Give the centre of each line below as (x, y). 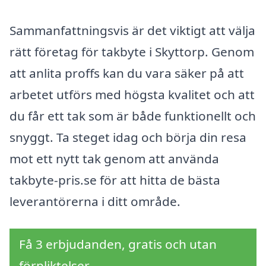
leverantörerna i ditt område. (95, 201)
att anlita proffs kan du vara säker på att (127, 73)
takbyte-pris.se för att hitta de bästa (115, 180)
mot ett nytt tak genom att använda (114, 158)
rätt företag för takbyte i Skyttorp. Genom (132, 51)
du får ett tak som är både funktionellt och (133, 115)
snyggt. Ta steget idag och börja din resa (128, 137)
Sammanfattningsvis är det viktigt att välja (132, 30)
